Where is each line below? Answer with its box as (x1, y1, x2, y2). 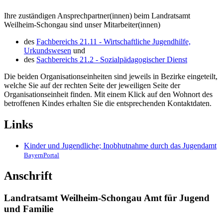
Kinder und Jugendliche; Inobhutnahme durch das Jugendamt (24, 141, 217, 150)
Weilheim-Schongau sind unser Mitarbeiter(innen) (4, 20, 160, 29)
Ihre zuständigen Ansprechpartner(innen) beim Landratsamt (4, 11, 190, 20)
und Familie (4, 203, 53, 214)
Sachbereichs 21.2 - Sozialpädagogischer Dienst (36, 55, 187, 64)
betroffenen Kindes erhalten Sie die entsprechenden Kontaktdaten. (4, 99, 212, 108)
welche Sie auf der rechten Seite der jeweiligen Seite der (4, 81, 180, 90)
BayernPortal (24, 151, 59, 159)
